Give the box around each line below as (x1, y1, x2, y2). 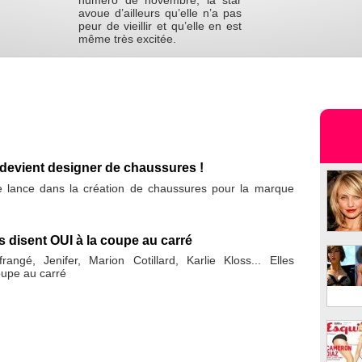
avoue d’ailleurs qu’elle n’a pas (78, 6, 242, 20)
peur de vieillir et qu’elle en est (78, 19, 242, 33)
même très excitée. (78, 32, 177, 46)
